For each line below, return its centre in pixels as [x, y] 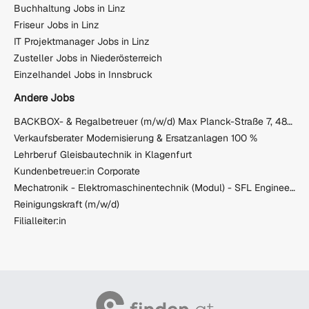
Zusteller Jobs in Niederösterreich [88, 58]
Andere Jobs [44, 98]
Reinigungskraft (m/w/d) [67, 204]
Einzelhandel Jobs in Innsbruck [83, 74]
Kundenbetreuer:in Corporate [77, 171]
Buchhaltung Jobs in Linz [70, 8]
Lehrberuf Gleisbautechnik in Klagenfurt [103, 154]
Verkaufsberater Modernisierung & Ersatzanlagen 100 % [136, 138]
